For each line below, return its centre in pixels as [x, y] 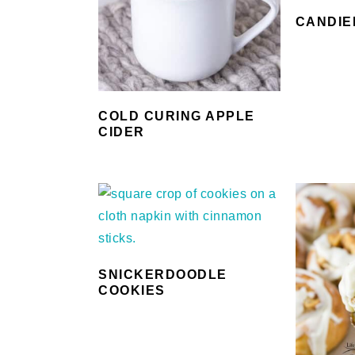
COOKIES [132, 290]
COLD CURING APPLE [177, 116]
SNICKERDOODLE [163, 274]
